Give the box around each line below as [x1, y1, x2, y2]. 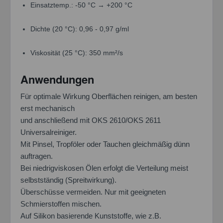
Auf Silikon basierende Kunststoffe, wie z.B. [20, 211, 161, 220]
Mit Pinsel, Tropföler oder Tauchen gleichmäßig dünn [20, 139, 190, 148]
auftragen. [20, 151, 53, 160]
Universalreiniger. [20, 127, 77, 136]
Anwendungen [20, 71, 94, 87]
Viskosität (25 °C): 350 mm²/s [30, 48, 123, 57]
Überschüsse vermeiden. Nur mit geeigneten [20, 187, 166, 196]
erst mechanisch [20, 104, 75, 112]
